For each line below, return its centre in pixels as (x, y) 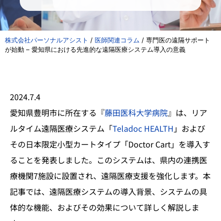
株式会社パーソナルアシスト (47, 40)
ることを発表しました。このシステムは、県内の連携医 (109, 160)
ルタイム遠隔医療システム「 (61, 128)
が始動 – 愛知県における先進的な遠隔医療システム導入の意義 (95, 49)
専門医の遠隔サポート (178, 40)
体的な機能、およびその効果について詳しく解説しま (105, 207)
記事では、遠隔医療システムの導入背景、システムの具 (109, 191)
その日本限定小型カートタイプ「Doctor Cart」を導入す (110, 144)
